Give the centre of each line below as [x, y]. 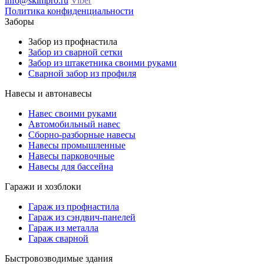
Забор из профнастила [73, 42]
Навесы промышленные [77, 146]
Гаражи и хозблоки [43, 187]
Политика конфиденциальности [69, 11]
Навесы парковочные [71, 156]
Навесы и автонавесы [48, 94]
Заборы [19, 22]
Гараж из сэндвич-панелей [82, 217]
